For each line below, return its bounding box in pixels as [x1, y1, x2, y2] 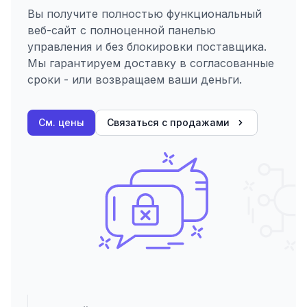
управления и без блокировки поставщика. [27, 40, 267, 54]
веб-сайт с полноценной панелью [27, 23, 216, 38]
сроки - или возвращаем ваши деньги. [27, 73, 242, 87]
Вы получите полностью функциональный [27, 7, 262, 21]
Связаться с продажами [107, 116, 230, 129]
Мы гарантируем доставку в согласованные [27, 56, 274, 71]
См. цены [38, 116, 84, 129]
